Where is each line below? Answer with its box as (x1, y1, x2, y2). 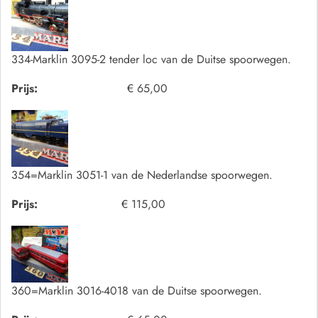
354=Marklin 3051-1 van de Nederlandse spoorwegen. (11, 167, 273, 184)
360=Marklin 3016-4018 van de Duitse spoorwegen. (11, 283, 262, 300)
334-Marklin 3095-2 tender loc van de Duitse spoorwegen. (11, 51, 291, 68)
